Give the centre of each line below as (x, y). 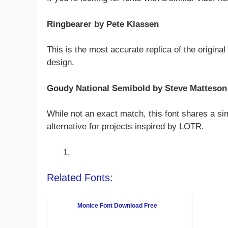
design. (61, 63)
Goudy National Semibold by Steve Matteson (137, 88)
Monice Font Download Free (117, 206)
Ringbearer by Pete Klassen (103, 24)
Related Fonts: (80, 178)
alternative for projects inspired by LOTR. (125, 127)
